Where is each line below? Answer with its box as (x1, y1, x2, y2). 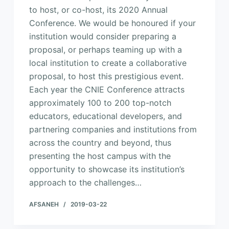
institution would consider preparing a (29, 31, 176, 41)
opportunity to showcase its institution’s (29, 164, 185, 174)
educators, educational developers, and (29, 110, 182, 121)
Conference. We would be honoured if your (29, 17, 196, 28)
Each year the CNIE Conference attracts (29, 84, 185, 95)
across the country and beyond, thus (29, 137, 171, 148)
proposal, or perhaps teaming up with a (29, 44, 182, 55)
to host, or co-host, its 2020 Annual (29, 4, 168, 15)
